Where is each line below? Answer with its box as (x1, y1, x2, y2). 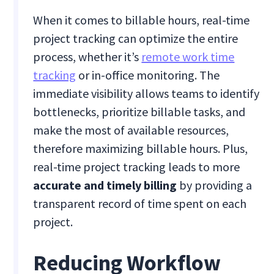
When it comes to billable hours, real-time (33, 12, 250, 28)
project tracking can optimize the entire (33, 31, 239, 46)
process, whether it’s (33, 49, 142, 65)
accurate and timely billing (33, 177, 180, 193)
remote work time (141, 49, 235, 65)
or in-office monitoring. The (76, 67, 220, 83)
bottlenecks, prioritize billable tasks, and (33, 104, 246, 120)
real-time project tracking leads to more (33, 159, 240, 175)
